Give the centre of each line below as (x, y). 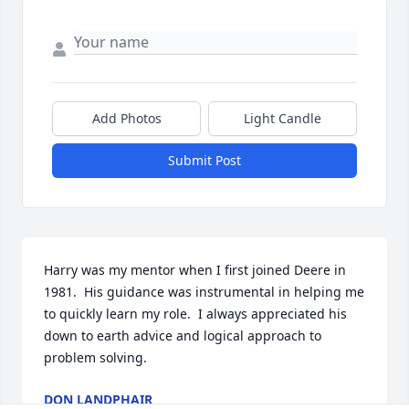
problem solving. (95, 358)
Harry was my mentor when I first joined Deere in (195, 270)
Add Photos (126, 119)
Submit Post (204, 161)
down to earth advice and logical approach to (183, 336)
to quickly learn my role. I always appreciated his (195, 314)
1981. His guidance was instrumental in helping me (204, 292)
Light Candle (283, 119)
